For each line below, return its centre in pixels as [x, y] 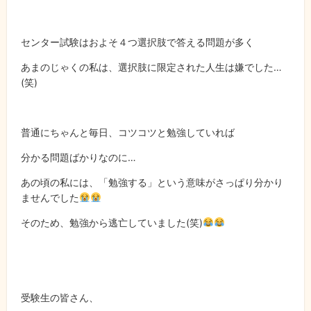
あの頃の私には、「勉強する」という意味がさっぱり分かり [152, 182]
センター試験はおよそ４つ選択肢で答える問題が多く [137, 42]
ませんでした [50, 197]
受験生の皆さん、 [60, 297]
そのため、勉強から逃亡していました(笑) [112, 222]
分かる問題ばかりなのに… [78, 157]
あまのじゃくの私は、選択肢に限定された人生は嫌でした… [151, 67]
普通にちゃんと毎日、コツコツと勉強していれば [128, 132]
